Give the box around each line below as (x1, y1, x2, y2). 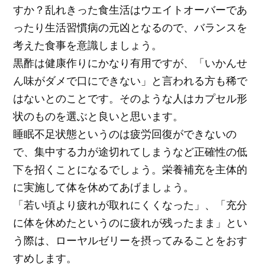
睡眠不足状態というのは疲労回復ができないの (13, 127, 237, 141)
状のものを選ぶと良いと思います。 (13, 109, 184, 124)
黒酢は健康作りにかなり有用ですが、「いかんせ (13, 56, 248, 70)
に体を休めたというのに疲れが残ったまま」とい (13, 215, 248, 230)
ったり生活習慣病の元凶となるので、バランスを (13, 20, 248, 35)
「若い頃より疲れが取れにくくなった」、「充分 (13, 198, 248, 212)
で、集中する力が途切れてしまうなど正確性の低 (13, 144, 248, 159)
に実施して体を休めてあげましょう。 (13, 180, 195, 195)
